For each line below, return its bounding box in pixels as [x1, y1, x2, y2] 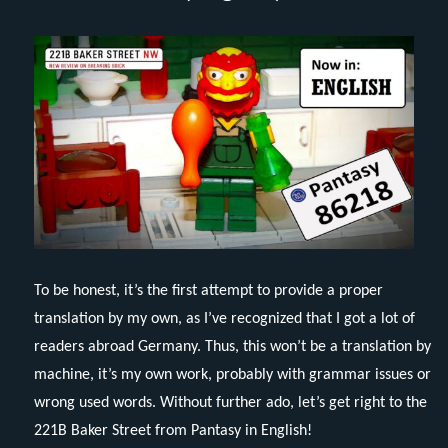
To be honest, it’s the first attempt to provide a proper [34, 283, 384, 300]
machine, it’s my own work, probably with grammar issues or [34, 367, 432, 384]
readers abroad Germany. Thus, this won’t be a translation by [34, 339, 432, 356]
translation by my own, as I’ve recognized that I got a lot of [34, 311, 416, 328]
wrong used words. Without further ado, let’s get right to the [34, 395, 428, 412]
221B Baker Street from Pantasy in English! [34, 423, 313, 440]
